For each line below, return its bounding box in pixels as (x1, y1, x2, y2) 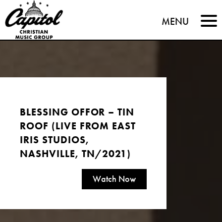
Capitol (4, 1, 67, 24)
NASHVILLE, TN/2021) (20, 148, 131, 160)
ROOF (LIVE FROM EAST (20, 120, 136, 132)
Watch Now (93, 173, 136, 184)
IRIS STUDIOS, (20, 134, 89, 146)
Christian (4, 27, 82, 50)
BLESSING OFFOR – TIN (20, 106, 135, 118)
